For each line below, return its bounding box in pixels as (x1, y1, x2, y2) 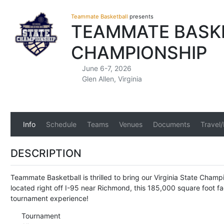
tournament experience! (10, 193, 90, 202)
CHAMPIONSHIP (71, 42, 207, 63)
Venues (118, 120, 142, 128)
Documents (152, 120, 190, 128)
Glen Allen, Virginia (81, 74, 142, 83)
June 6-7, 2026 (81, 64, 131, 72)
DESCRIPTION (10, 147, 81, 159)
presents (128, 13, 153, 20)
